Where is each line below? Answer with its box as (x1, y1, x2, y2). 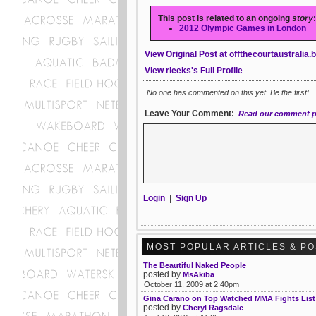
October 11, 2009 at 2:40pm (144, 280, 239, 288)
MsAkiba (183, 270, 214, 279)
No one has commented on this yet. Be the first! (147, 88, 309, 97)
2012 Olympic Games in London (179, 23, 306, 33)
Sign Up (176, 193, 207, 203)
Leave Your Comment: (145, 109, 234, 119)
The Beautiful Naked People (143, 261, 246, 269)
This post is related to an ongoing (158, 13, 292, 23)
